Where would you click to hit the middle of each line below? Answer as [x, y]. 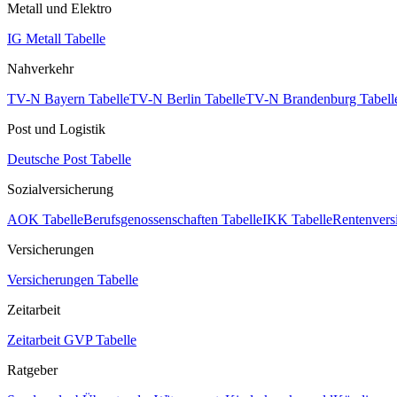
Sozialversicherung [60, 189]
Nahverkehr [40, 69]
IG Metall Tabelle [56, 39]
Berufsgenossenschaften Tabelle [173, 219]
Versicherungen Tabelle [73, 280]
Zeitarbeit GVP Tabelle [72, 340]
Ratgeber [32, 370]
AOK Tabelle [45, 219]
